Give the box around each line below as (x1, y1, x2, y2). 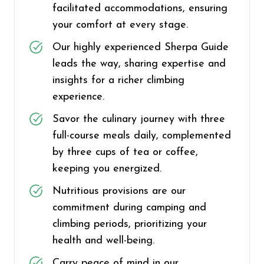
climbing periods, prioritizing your (52, 219, 207, 230)
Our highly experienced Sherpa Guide (52, 42, 229, 53)
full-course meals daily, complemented (52, 130, 231, 141)
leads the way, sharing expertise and (52, 58, 226, 70)
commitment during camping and (52, 202, 206, 213)
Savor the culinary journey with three (52, 114, 225, 125)
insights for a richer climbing (52, 75, 184, 86)
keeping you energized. (52, 163, 161, 174)
